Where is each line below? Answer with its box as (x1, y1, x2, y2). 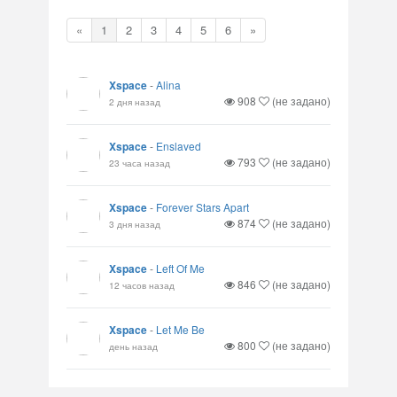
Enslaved (156, 138, 201, 153)
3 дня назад (109, 217, 160, 230)
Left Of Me (156, 261, 205, 276)
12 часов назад (109, 278, 175, 292)
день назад (109, 339, 158, 353)
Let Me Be (156, 322, 205, 337)
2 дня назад (109, 95, 160, 108)
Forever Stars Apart (156, 199, 249, 214)
